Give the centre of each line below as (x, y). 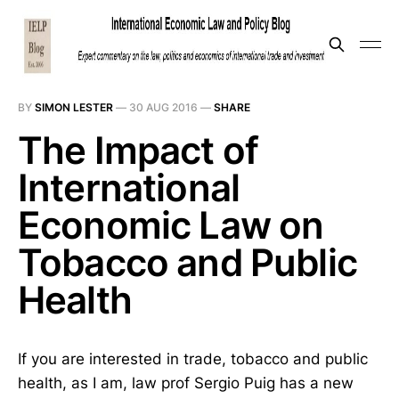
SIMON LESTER (74, 107)
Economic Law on (171, 225)
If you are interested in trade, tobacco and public (193, 359)
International (129, 187)
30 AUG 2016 (163, 107)
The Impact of (138, 150)
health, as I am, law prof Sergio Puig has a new (186, 383)
